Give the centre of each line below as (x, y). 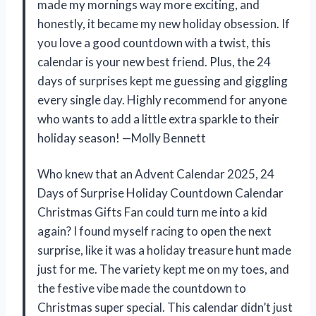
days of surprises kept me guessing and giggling (163, 80)
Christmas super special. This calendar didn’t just (165, 307)
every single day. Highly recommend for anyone (162, 99)
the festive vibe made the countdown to (142, 288)
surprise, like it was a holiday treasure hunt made (164, 250)
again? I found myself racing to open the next (154, 231)
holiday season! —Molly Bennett (122, 138)
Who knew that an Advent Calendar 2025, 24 (156, 174)
